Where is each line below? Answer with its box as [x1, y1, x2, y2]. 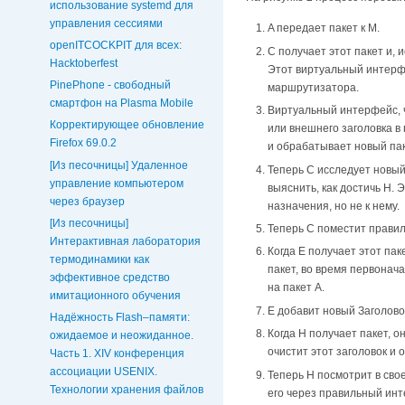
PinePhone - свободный [50, 79, 171, 92]
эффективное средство [50, 270, 170, 284]
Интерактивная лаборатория [50, 234, 201, 248]
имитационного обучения [50, 288, 181, 302]
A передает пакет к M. [268, 22, 380, 35]
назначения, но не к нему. [268, 199, 400, 212]
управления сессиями [50, 16, 163, 30]
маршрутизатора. [268, 80, 359, 94]
